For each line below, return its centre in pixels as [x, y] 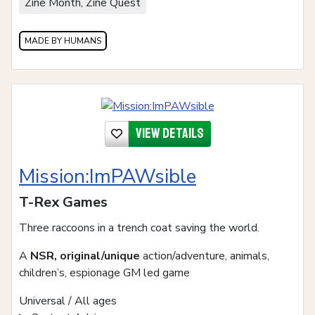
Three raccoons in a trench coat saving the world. [139, 227]
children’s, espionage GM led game [104, 272]
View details [169, 133]
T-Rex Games [63, 202]
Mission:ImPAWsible [108, 176]
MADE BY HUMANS [63, 40]
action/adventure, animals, [205, 256]
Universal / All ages [68, 301]
